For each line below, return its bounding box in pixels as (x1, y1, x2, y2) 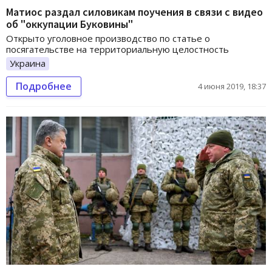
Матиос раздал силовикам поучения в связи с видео (6, 4, 263, 19)
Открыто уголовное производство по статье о (6, 32, 210, 44)
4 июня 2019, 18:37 (198, 80, 266, 92)
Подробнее (16, 79, 72, 93)
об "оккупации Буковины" (6, 16, 133, 31)
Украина (10, 56, 46, 69)
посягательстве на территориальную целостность (6, 42, 229, 55)
